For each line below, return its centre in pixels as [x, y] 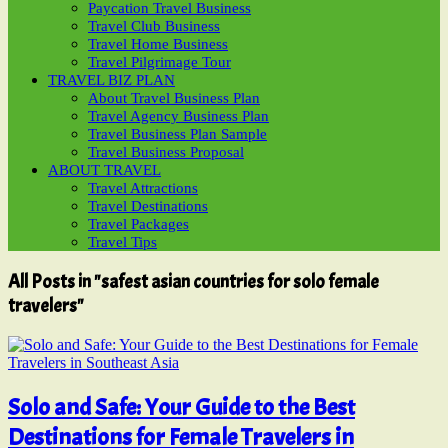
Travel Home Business [158, 44]
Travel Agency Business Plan [178, 116]
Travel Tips [122, 242]
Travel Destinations [148, 206]
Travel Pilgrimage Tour [159, 62]
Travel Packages [138, 224]
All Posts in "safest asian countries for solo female [193, 281]
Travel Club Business [154, 26]
